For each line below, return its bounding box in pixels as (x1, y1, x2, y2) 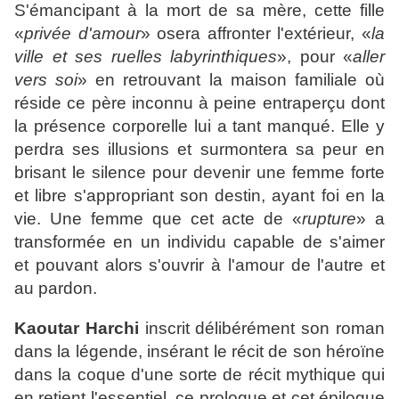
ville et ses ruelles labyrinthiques (14, 47, 277, 67)
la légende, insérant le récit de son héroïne (53, 342, 385, 362)
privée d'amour (24, 24, 141, 44)
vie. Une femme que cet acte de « (14, 209, 303, 229)
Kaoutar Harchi (14, 319, 139, 338)
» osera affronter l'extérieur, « (140, 24, 372, 44)
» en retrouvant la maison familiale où (77, 70, 386, 90)
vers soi (14, 70, 78, 90)
